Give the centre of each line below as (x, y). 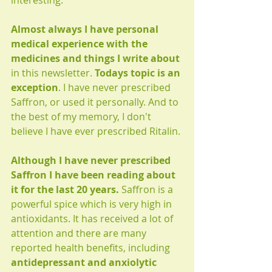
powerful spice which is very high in (93, 204)
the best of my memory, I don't (82, 117)
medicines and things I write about (95, 59)
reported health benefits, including (92, 248)
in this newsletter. (53, 73)
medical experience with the (80, 44)
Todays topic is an (139, 73)
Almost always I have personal (86, 29)
